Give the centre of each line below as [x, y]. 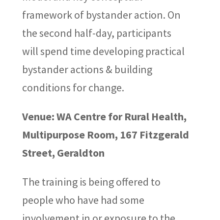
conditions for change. [73, 88]
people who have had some [83, 200]
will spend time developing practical [103, 51]
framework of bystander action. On [101, 15]
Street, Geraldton [63, 153]
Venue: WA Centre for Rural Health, [104, 117]
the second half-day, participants [96, 33]
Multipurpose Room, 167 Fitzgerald [105, 135]
